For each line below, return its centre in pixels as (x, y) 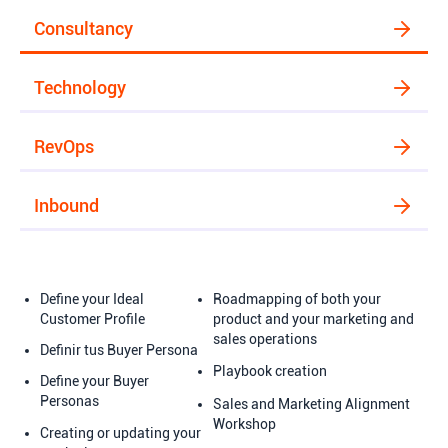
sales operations (265, 338)
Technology (80, 87)
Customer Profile (92, 318)
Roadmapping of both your (297, 298)
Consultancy (83, 28)
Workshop (245, 423)
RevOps (64, 146)
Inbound (66, 205)
